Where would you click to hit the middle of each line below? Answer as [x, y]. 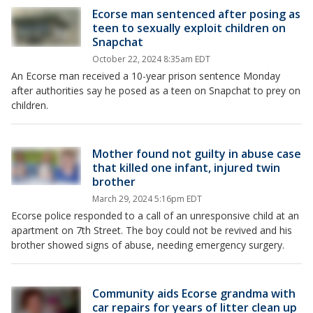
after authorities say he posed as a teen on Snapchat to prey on [156, 90]
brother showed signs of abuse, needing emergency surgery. [148, 245]
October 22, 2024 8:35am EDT [151, 59]
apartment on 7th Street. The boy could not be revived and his [152, 230]
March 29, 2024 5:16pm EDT [147, 199]
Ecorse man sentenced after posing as [196, 14]
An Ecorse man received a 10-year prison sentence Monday [146, 76]
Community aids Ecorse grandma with [194, 293]
